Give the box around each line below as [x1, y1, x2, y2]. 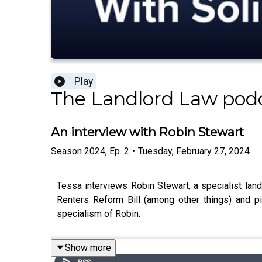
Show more [65, 242, 111, 253]
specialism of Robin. [57, 208, 140, 219]
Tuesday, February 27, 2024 [138, 145, 250, 157]
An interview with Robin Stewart [51, 125, 244, 140]
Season [51, 145, 82, 157]
